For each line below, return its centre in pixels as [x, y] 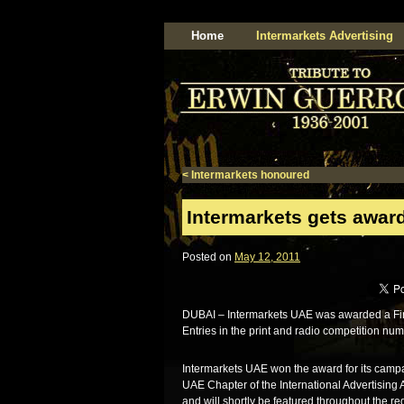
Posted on [207, 257]
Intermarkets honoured [249, 175]
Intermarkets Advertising [325, 36]
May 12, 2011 [267, 257]
